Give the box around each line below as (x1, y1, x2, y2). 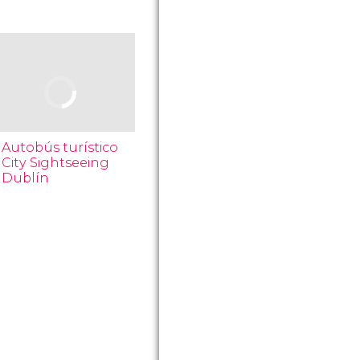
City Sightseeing (2, 155, 110, 170)
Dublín (2, 170, 50, 186)
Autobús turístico (2, 140, 119, 155)
